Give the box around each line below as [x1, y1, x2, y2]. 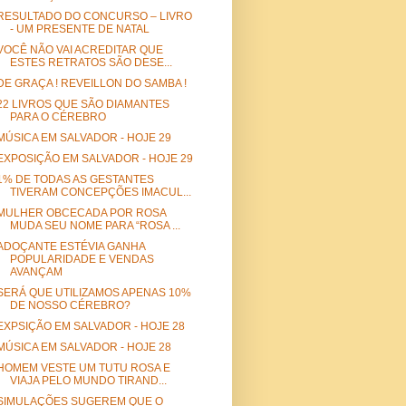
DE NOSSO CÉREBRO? [9, 299, 130, 313]
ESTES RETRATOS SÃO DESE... [9, 56, 172, 70]
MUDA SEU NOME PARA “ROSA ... [9, 219, 180, 233]
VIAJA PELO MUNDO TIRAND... [9, 374, 167, 388]
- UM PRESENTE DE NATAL [9, 23, 150, 36]
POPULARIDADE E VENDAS [9, 253, 154, 266]
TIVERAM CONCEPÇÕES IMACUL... [9, 186, 191, 199]
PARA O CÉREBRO [9, 111, 106, 124]
